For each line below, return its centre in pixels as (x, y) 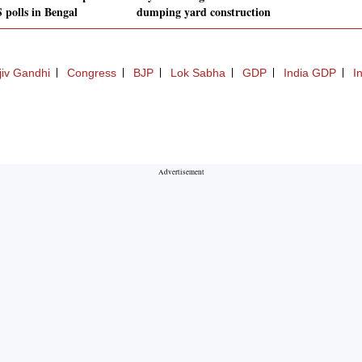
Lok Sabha (198, 73)
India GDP (310, 73)
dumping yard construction (204, 12)
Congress (92, 73)
